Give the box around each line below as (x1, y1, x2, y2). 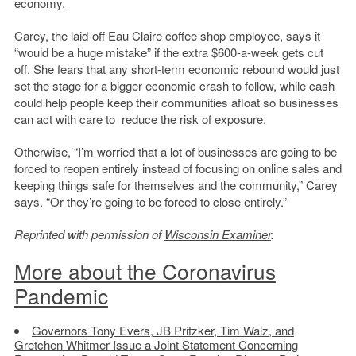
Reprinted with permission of (14, 225, 164, 242)
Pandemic (14, 280, 108, 310)
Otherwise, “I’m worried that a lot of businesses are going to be (14, 142, 337, 160)
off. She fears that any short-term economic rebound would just (14, 60, 339, 77)
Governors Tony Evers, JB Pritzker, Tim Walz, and (31, 321, 294, 339)
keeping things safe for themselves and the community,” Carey (14, 176, 338, 193)
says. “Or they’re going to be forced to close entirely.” (14, 192, 287, 210)
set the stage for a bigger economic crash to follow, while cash (14, 76, 335, 94)
